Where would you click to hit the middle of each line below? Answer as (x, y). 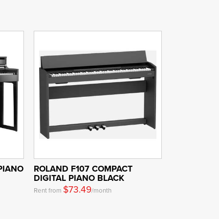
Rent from (48, 190)
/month (101, 190)
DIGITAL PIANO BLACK (79, 178)
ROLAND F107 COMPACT (83, 169)
